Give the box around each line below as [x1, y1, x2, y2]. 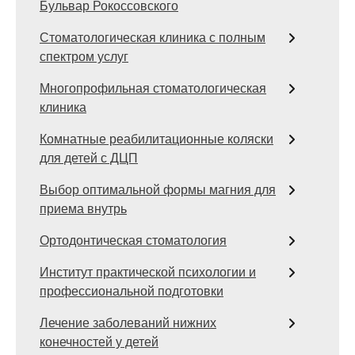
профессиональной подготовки [40, 282, 223, 300]
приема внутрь [40, 200, 127, 218]
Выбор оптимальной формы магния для [40, 181, 276, 199]
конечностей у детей [40, 333, 158, 351]
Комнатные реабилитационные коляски [40, 130, 273, 148]
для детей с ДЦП [40, 149, 138, 167]
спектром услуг [40, 48, 128, 66]
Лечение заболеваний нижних [40, 314, 216, 332]
